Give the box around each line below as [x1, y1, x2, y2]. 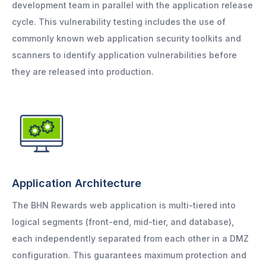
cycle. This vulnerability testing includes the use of [12, 17, 226, 27]
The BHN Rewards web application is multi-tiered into [12, 200, 236, 211]
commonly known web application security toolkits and [12, 33, 241, 44]
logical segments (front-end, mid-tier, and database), [12, 217, 234, 227]
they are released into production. [12, 66, 154, 77]
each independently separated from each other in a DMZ [12, 233, 249, 244]
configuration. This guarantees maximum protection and [12, 250, 246, 261]
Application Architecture [12, 177, 141, 190]
